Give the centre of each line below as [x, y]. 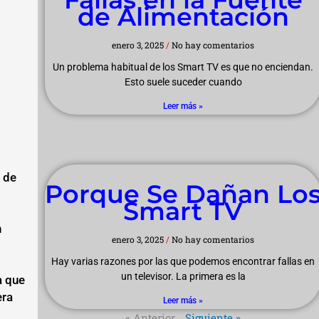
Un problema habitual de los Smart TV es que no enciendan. [183, 67]
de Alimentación [183, 17]
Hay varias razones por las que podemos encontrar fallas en [183, 262]
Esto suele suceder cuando [183, 82]
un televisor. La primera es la [183, 277]
